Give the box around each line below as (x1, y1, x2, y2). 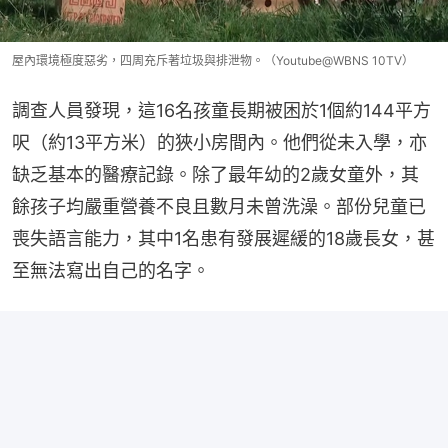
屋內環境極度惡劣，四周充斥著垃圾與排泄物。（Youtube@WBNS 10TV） (12, 52, 414, 68)
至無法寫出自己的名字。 (12, 259, 210, 281)
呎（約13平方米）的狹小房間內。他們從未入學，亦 (12, 131, 427, 153)
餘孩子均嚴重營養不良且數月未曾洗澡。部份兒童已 (12, 195, 426, 217)
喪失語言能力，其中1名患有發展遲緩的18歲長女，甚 (12, 227, 435, 249)
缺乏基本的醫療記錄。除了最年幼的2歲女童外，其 (12, 163, 419, 185)
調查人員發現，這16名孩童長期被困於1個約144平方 (12, 99, 431, 121)
